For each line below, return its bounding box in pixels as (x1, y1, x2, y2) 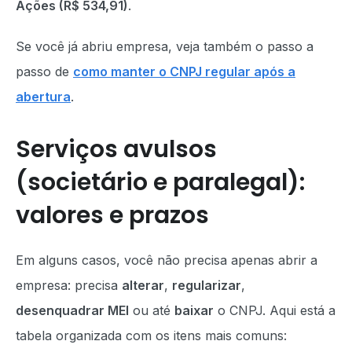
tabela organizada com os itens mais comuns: (16, 328, 287, 343)
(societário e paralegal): (16, 166, 305, 199)
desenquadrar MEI (16, 302, 129, 318)
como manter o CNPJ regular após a (73, 64, 295, 79)
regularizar (172, 277, 241, 293)
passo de (16, 64, 73, 79)
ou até (129, 302, 174, 318)
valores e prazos (16, 199, 209, 232)
